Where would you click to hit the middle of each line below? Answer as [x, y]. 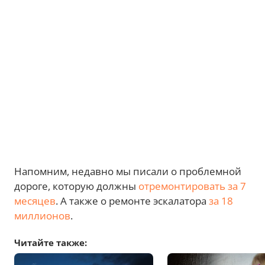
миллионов [42, 216]
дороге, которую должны [76, 186]
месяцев [35, 201]
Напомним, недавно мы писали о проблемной [128, 171]
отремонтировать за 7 [192, 186]
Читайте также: [51, 243]
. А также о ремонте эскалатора [132, 201]
